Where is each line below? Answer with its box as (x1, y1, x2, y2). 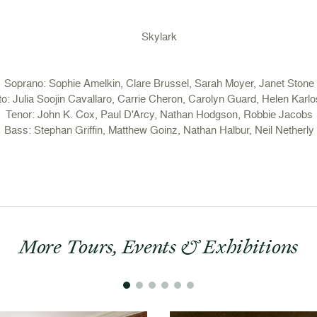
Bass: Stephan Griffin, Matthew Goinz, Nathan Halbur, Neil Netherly (4, 122, 314, 137)
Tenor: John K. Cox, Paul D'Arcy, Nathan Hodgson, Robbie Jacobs (5, 107, 313, 122)
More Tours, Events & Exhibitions (18, 234, 299, 260)
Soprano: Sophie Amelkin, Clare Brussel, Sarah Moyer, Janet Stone (4, 76, 314, 91)
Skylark (141, 29, 177, 44)
